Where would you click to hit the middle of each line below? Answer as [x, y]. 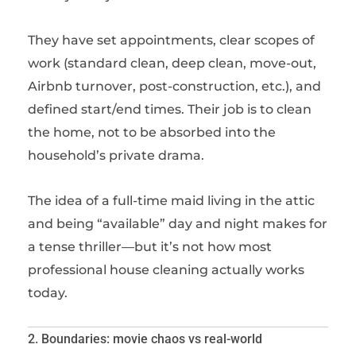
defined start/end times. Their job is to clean [170, 109]
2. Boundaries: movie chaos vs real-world [145, 339]
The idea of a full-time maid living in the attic [171, 201]
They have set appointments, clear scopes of [171, 40]
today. [48, 293]
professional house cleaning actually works [166, 270]
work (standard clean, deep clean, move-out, [172, 63]
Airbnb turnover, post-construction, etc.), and [174, 86]
